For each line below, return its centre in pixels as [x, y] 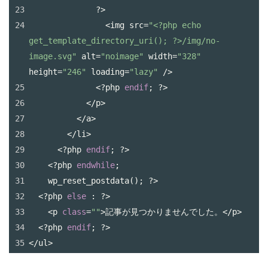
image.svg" [53, 56]
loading [108, 71]
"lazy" [144, 71]
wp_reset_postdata [89, 180]
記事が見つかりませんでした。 [164, 211]
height [43, 71]
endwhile [96, 165]
